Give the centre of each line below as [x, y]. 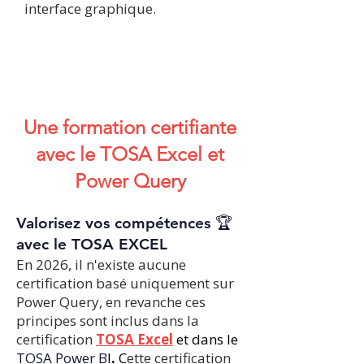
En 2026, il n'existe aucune [101, 264]
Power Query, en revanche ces [111, 302]
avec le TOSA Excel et [130, 154]
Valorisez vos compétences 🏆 [124, 223]
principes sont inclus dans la [108, 321]
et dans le [207, 339]
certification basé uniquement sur [125, 283]
